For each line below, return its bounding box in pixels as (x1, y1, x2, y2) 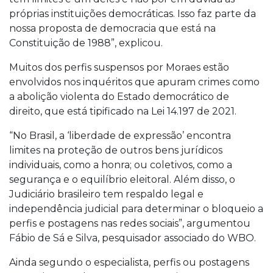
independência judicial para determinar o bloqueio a (9, 203, 263, 214)
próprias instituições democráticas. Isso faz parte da (9, 8, 256, 19)
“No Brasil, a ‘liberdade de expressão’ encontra (9, 130, 231, 141)
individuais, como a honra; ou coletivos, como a (9, 159, 232, 171)
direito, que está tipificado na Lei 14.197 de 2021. (9, 105, 236, 117)
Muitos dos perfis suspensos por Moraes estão (9, 62, 229, 73)
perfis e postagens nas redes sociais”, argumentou (9, 218, 250, 229)
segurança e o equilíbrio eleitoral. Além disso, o (9, 174, 235, 185)
